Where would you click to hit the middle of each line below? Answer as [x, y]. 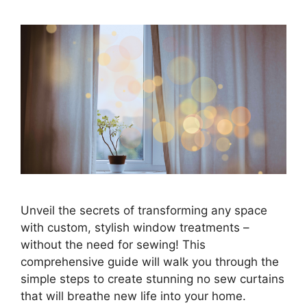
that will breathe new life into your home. [133, 296]
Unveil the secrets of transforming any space [144, 210]
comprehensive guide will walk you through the [150, 261]
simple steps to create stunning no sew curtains [152, 279]
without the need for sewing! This [113, 244]
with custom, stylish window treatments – [135, 227]
